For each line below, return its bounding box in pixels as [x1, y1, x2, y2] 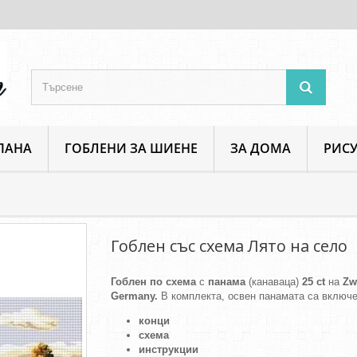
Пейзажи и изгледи [6, 190, 96, 202]
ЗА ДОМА [230, 139, 291, 158]
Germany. [111, 290, 161, 303]
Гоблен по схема [111, 276, 196, 288]
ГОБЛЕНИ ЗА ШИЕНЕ [65, 139, 198, 158]
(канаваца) [245, 276, 302, 288]
